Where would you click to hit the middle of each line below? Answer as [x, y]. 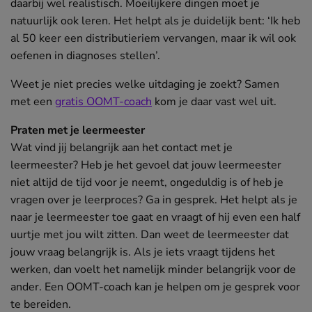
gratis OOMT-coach [103, 101]
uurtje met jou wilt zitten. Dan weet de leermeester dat [150, 234]
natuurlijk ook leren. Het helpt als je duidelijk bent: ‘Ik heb [155, 21]
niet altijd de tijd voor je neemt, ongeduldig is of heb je [147, 182]
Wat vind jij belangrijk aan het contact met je [122, 147]
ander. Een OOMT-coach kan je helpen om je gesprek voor [155, 287]
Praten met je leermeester [78, 130]
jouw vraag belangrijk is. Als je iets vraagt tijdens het [143, 252]
